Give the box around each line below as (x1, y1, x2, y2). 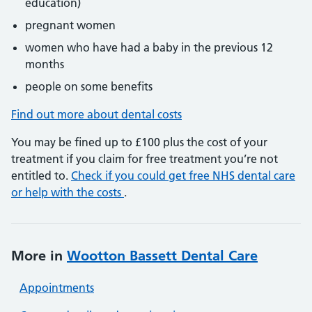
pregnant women (25, 18, 116, 32)
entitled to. (11, 169, 71, 182)
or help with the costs (11, 185, 124, 199)
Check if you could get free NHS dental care (71, 169, 295, 182)
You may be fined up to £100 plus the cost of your (11, 135, 267, 149)
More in (11, 247, 67, 264)
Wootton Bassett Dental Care (67, 247, 258, 264)
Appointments (19, 281, 94, 295)
